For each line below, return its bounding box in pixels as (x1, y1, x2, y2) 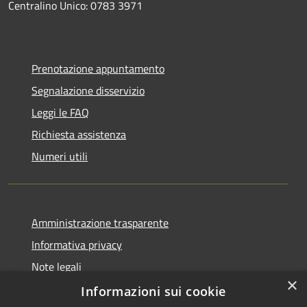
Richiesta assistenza (32, 125, 126, 143)
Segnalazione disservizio (32, 82, 145, 99)
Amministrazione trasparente (32, 214, 169, 231)
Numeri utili (32, 147, 88, 164)
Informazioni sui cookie (81, 283, 226, 299)
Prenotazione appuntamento (32, 60, 164, 77)
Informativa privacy (32, 236, 122, 253)
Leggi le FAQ (32, 103, 89, 121)
